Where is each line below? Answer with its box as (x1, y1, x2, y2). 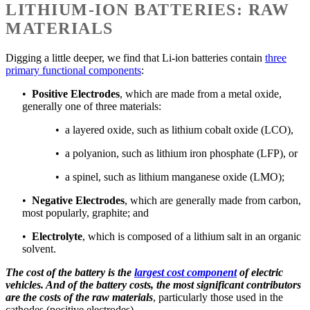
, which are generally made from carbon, (125, 194, 301, 207)
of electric (237, 266, 283, 279)
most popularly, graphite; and (22, 207, 149, 219)
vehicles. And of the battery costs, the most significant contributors (6, 279, 301, 291)
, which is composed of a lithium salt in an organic (82, 230, 301, 243)
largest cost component (134, 266, 237, 279)
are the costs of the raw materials (6, 291, 153, 304)
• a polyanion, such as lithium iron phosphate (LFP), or (55, 147, 298, 160)
